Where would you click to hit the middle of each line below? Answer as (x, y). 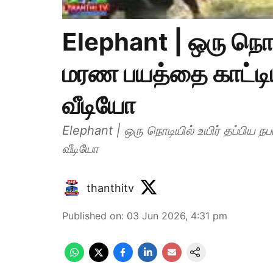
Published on (92, 216)
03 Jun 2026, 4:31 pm (177, 216)
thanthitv (110, 188)
